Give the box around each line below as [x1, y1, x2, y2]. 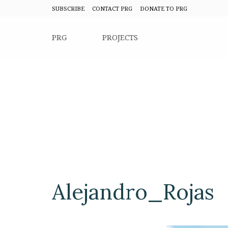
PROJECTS [102, 32, 138, 42]
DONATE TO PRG [140, 5, 187, 12]
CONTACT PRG [92, 5, 132, 12]
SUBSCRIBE [52, 5, 84, 12]
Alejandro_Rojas [52, 178, 214, 206]
